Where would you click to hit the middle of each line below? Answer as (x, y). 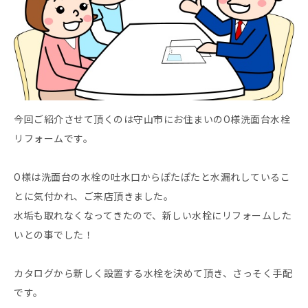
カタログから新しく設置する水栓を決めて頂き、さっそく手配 (153, 273)
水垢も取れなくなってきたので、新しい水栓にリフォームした (153, 216)
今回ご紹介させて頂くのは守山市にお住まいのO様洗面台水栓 (152, 119)
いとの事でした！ (54, 235)
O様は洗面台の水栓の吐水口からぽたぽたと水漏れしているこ (152, 177)
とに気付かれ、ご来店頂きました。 (93, 196)
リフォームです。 (53, 139)
